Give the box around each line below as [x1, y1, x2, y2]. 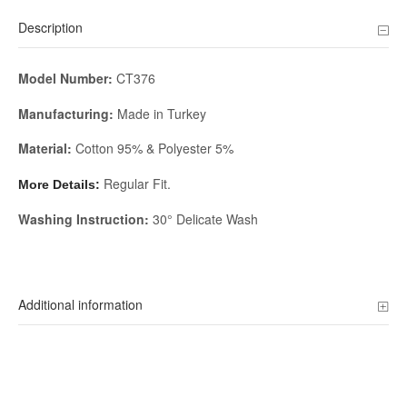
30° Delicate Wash [149, 210, 258, 229]
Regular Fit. [104, 174, 171, 193]
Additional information [18, 294, 143, 313]
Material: [18, 139, 75, 158]
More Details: [18, 176, 104, 192]
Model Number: [18, 69, 113, 88]
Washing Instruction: [18, 210, 149, 229]
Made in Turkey [114, 104, 206, 123]
